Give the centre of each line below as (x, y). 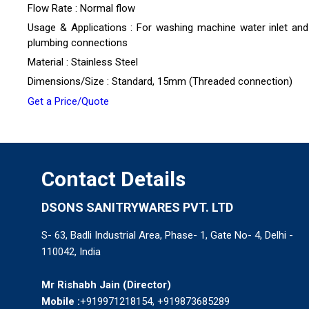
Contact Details (113, 179)
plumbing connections (78, 43)
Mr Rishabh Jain (81, 285)
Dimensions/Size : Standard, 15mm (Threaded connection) (160, 82)
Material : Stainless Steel (83, 62)
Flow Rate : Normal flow (81, 9)
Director (147, 285)
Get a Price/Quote (68, 102)
